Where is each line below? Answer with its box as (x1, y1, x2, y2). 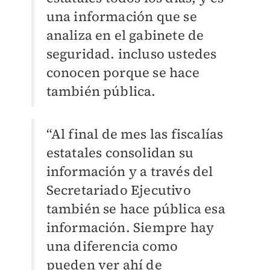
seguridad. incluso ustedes (46, 45, 217, 63)
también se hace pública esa (46, 199, 225, 218)
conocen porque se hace (46, 63, 199, 82)
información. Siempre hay (46, 218, 215, 237)
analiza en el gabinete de (46, 26, 204, 45)
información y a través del (46, 162, 213, 181)
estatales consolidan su (46, 143, 194, 162)
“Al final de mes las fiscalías (46, 125, 224, 143)
